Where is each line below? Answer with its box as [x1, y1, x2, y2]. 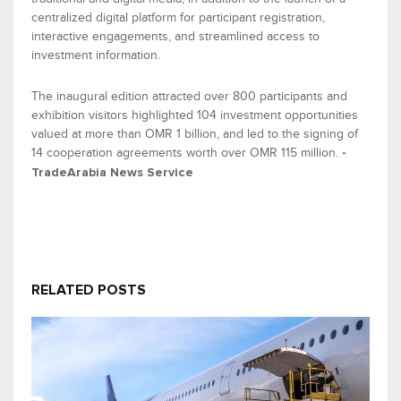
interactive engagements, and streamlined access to [31, 30, 320, 44]
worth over [183, 146, 250, 160]
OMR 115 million [250, 146, 336, 160]
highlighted [132, 108, 193, 123]
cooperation [47, 146, 113, 160]
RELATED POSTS [31, 283, 146, 298]
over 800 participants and [204, 90, 347, 104]
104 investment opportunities [197, 108, 358, 123]
